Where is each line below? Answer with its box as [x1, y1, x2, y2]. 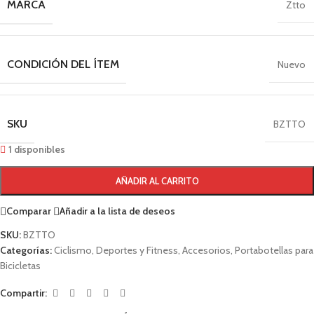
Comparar [6, 205, 51, 217]
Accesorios [182, 243, 231, 257]
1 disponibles [8, 142, 66, 156]
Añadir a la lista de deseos [60, 205, 175, 217]
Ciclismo [54, 243, 92, 257]
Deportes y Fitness [96, 243, 178, 257]
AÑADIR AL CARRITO [115, 175, 199, 186]
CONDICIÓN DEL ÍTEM [7, 57, 119, 71]
